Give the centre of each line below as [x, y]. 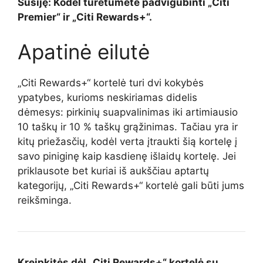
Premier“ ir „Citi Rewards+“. [85, 17]
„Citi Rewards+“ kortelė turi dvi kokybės [111, 83]
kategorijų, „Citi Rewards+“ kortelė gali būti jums [131, 186]
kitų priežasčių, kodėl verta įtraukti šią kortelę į [127, 142]
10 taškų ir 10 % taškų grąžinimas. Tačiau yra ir [128, 127]
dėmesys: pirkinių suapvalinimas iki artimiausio [128, 112]
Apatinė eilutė [84, 52]
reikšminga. [45, 200]
